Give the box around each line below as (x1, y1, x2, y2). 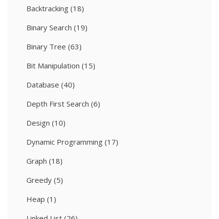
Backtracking (26, 3, 68, 14)
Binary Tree (26, 42, 66, 52)
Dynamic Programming (26, 137, 103, 147)
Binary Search (26, 22, 72, 33)
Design (26, 118, 50, 128)
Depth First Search (26, 99, 89, 109)
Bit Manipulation (26, 61, 80, 71)
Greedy (26, 175, 52, 185)
